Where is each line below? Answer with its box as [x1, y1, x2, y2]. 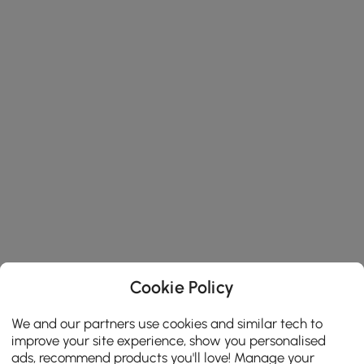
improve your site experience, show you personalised [11, 331, 327, 349]
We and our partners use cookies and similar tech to [11, 314, 323, 331]
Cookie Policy [130, 276, 234, 297]
